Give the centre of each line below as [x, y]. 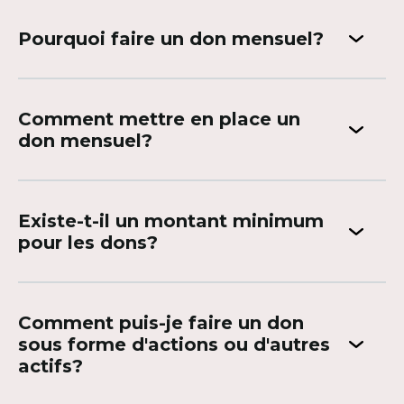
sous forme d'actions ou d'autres [174, 344]
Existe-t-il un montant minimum [171, 221]
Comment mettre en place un [159, 119]
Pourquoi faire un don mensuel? [171, 39]
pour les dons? [88, 243]
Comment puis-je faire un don [161, 323]
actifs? [50, 366]
